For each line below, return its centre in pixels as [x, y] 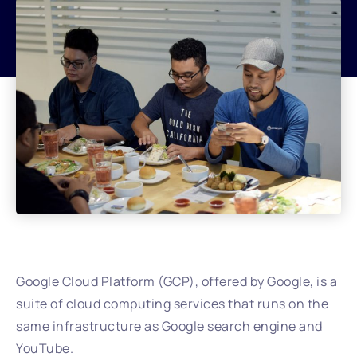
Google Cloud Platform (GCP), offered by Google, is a [177, 281]
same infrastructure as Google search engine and [169, 326]
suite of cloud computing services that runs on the [172, 303]
